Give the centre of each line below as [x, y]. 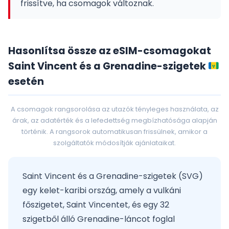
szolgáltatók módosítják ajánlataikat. [114, 143]
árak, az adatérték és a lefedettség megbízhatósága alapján [114, 120]
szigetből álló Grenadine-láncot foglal [99, 219]
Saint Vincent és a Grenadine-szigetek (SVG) [113, 176]
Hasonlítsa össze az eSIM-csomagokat [110, 51]
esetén [26, 82]
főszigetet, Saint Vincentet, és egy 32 [96, 205]
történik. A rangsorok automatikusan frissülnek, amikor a [114, 132]
